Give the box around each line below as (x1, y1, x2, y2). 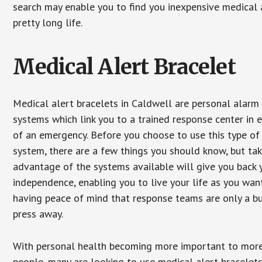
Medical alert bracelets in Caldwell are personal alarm (13, 96, 260, 110)
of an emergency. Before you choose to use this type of (13, 128, 260, 142)
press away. (13, 207, 64, 220)
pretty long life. (13, 16, 83, 29)
